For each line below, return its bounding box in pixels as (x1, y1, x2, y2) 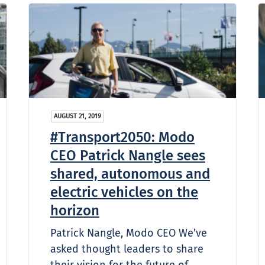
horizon (50, 202, 99, 219)
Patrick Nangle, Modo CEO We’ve (50, 226, 207, 240)
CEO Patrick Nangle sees (50, 147, 205, 164)
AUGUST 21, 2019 (54, 112, 101, 120)
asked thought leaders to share (50, 242, 203, 256)
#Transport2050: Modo (50, 128, 195, 146)
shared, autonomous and (50, 165, 210, 182)
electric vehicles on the (50, 183, 198, 201)
